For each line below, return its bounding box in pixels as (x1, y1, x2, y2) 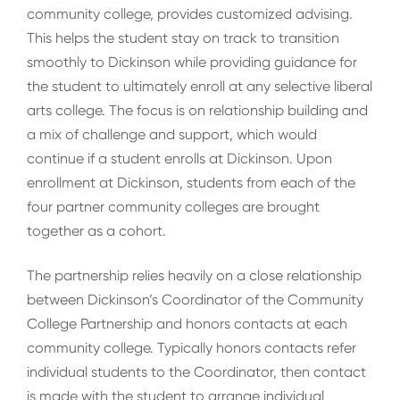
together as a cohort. (27, 222, 166, 240)
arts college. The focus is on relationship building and (27, 102, 368, 120)
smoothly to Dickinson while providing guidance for (27, 54, 357, 71)
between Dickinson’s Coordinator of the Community (27, 290, 363, 308)
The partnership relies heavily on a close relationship (27, 266, 362, 284)
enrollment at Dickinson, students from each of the (27, 174, 355, 192)
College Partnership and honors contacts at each (27, 314, 347, 332)
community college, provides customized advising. (27, 5, 353, 23)
